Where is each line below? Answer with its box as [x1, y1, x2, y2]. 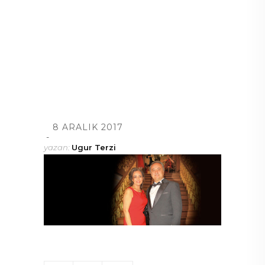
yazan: [44, 143, 72, 152]
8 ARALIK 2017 [53, 122, 123, 132]
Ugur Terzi [72, 143, 116, 152]
